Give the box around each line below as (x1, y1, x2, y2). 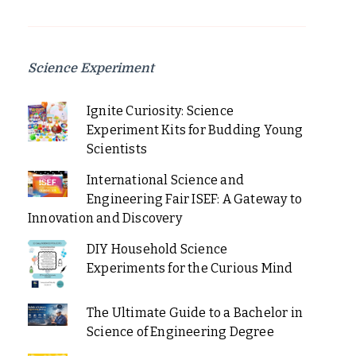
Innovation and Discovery (28, 211, 182, 226)
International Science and (86, 172, 244, 188)
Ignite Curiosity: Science (86, 103, 234, 118)
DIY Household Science (86, 242, 228, 257)
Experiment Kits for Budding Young (86, 122, 304, 137)
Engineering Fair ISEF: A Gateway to (86, 192, 302, 207)
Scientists (86, 141, 147, 157)
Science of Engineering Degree (86, 323, 274, 339)
